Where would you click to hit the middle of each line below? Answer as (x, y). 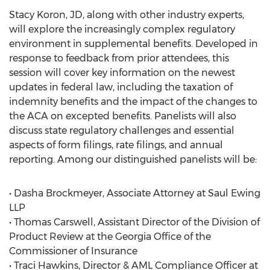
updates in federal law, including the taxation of (121, 87)
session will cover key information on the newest (122, 73)
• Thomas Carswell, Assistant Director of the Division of (134, 222)
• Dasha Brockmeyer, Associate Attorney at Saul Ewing (135, 193)
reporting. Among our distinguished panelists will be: (133, 159)
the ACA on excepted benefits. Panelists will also (123, 116)
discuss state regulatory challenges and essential (122, 130)
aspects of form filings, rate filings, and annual (116, 145)
